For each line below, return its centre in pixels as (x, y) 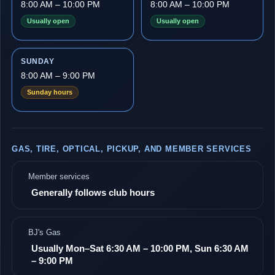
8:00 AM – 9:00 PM (58, 76)
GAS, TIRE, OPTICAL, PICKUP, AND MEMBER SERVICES (132, 149)
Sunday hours (50, 92)
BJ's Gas (45, 232)
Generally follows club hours (93, 192)
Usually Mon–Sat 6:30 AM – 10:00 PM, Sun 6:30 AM (140, 248)
